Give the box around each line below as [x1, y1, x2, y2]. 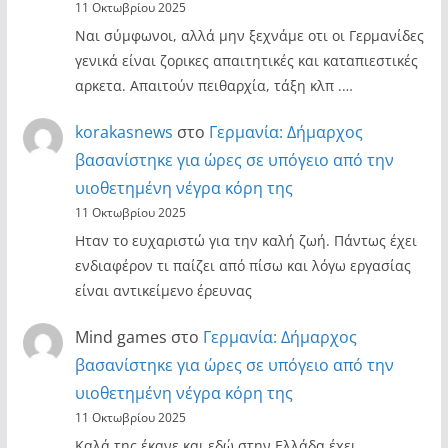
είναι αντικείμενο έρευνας [74, 281, 252, 301]
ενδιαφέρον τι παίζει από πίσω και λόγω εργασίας [74, 256, 411, 276]
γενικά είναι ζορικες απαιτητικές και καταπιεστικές [74, 51, 418, 71]
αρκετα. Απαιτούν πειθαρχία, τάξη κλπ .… [74, 76, 353, 96]
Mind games [74, 325, 167, 348]
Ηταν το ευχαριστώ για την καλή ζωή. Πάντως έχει [74, 231, 417, 251]
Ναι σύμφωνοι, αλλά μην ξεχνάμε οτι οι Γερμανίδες [74, 26, 424, 46]
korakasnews [74, 121, 173, 143]
